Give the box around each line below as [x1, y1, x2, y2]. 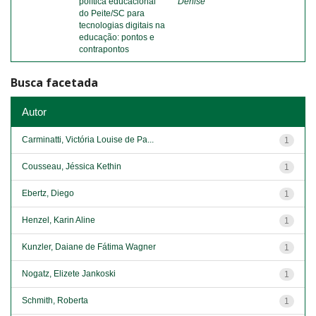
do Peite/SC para [79, 8, 145, 18]
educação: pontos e [79, 32, 154, 42]
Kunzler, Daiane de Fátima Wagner [22, 241, 156, 252]
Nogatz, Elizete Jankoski [22, 268, 116, 279]
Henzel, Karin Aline [22, 214, 95, 225]
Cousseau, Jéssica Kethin [22, 161, 121, 171]
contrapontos [79, 44, 129, 54]
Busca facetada [11, 75, 98, 90]
